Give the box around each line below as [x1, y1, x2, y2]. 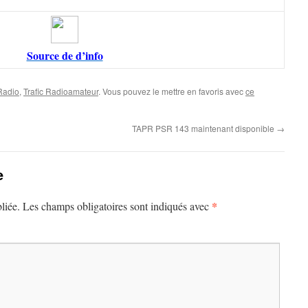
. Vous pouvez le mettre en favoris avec [98, 85, 245, 97]
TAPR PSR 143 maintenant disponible [132, 122, 276, 134]
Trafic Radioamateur [23, 85, 98, 97]
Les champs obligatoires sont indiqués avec [23, 199, 212, 213]
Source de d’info [26, 47, 103, 63]
